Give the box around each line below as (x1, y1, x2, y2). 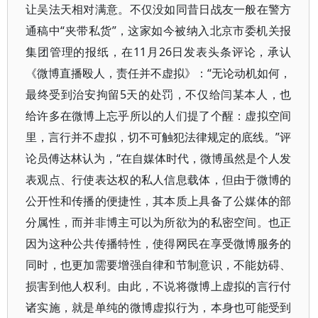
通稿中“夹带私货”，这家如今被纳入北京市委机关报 (26, 23, 292, 38)
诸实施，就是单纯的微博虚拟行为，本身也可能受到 (26, 300, 292, 315)
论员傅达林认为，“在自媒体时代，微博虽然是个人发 (26, 150, 292, 166)
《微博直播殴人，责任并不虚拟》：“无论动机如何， (26, 65, 292, 81)
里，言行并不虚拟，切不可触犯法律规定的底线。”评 (26, 129, 292, 145)
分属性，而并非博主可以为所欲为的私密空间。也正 (26, 214, 292, 230)
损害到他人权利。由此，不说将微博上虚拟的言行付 (26, 278, 292, 294)
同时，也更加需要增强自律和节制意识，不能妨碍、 (26, 257, 292, 273)
